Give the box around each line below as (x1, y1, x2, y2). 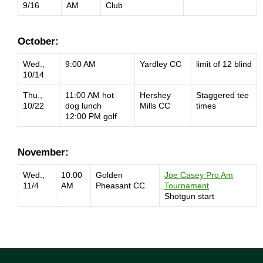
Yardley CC (140, 59, 181, 69)
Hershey (140, 90, 171, 100)
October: (18, 36, 59, 47)
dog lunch (65, 101, 102, 110)
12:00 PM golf (65, 112, 117, 121)
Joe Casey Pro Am (164, 170, 233, 180)
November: (18, 147, 69, 158)
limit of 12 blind (196, 59, 252, 69)
